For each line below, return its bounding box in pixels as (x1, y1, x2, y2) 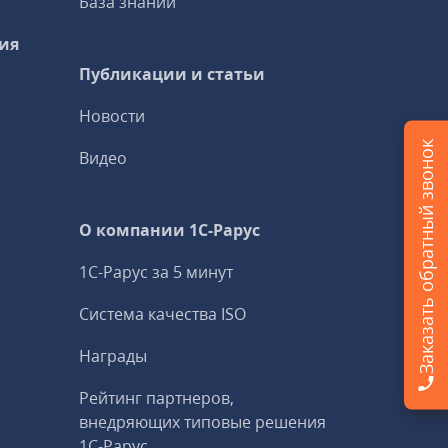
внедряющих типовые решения (79, 411, 327, 433)
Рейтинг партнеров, (79, 387, 235, 409)
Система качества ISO (79, 303, 247, 325)
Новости (79, 105, 146, 127)
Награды (79, 345, 148, 367)
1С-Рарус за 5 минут (79, 261, 234, 283)
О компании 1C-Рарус (79, 219, 261, 241)
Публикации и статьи (79, 63, 266, 85)
